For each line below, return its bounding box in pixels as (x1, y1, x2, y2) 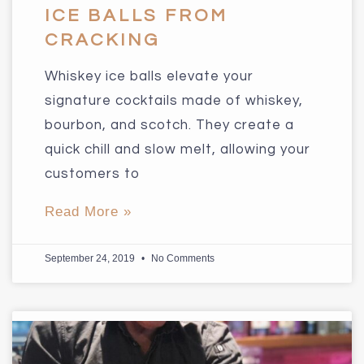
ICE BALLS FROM (45, 6, 229, 25)
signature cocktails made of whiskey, (45, 93, 303, 108)
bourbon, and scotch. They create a (45, 117, 294, 132)
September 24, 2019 (45, 252, 137, 264)
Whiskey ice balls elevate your (45, 68, 253, 84)
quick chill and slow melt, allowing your (45, 141, 310, 157)
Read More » (45, 203, 132, 219)
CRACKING (45, 30, 160, 50)
